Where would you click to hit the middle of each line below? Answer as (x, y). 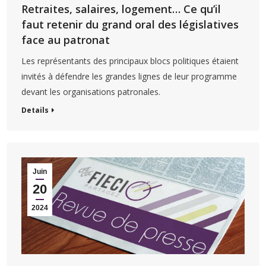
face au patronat (66, 39)
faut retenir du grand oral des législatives (130, 24)
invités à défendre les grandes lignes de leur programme (129, 76)
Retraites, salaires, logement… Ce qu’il (121, 9)
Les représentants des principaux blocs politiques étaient (130, 61)
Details (35, 110)
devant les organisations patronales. (91, 91)
